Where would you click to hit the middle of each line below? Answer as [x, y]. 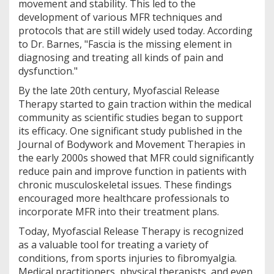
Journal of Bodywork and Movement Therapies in [132, 145]
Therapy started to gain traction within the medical [135, 104]
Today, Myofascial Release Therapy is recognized [131, 231]
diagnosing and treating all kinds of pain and [121, 58]
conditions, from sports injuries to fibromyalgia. [128, 258]
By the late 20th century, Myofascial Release [119, 91]
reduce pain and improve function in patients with [132, 172]
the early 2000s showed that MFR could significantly [136, 158]
